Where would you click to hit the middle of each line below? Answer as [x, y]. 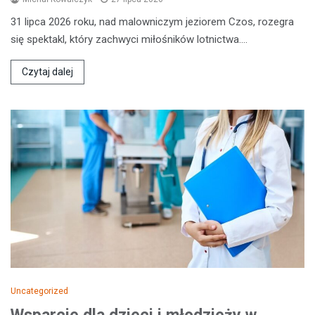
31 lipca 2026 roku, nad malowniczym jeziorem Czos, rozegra [152, 22]
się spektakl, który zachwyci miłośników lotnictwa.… [129, 40]
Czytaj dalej [47, 72]
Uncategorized [39, 291]
